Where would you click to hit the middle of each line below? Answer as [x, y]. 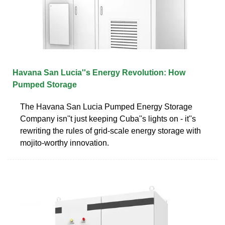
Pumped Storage [45, 84]
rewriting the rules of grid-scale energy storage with [110, 131]
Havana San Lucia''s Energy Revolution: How [99, 72]
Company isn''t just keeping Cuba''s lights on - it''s [108, 119]
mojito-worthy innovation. [65, 143]
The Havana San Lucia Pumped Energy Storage [106, 106]
